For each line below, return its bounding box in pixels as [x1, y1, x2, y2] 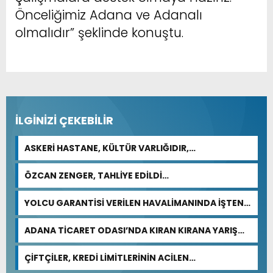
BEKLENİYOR [24, 236, 78, 249]
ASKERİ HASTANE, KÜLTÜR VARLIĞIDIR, [24, 141, 189, 154]
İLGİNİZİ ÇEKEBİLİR [15, 112, 113, 128]
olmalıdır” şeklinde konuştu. [15, 23, 183, 41]
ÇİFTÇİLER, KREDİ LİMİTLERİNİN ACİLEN [24, 251, 189, 264]
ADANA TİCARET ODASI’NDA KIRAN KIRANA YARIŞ [24, 224, 238, 236]
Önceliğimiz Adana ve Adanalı [15, 5, 202, 24]
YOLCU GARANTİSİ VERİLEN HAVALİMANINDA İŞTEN [24, 196, 244, 209]
